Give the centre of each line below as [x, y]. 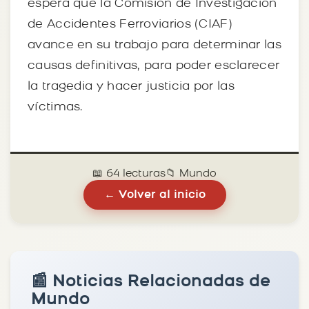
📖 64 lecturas [129, 174]
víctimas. [56, 107]
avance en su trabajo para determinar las [154, 45]
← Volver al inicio [154, 195]
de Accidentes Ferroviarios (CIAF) [130, 24]
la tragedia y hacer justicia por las [131, 86]
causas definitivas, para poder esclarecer [154, 66]
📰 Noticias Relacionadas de [151, 282]
